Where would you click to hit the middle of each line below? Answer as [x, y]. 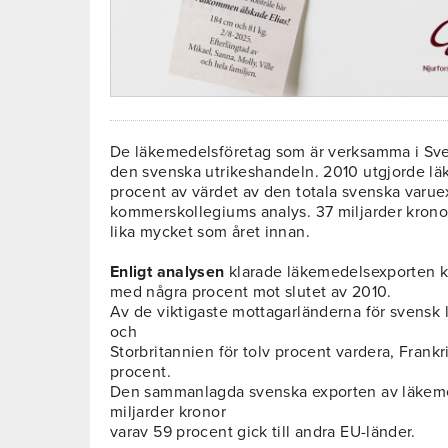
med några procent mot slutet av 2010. [251, 292]
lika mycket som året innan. [210, 232]
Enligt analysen [167, 272]
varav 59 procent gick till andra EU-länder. [263, 432]
